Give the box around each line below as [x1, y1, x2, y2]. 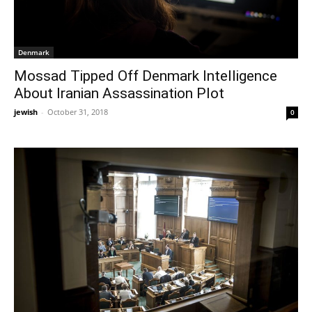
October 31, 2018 [47, 106, 108, 117]
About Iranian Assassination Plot [14, 84, 224, 102]
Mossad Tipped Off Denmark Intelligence [14, 67, 277, 84]
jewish [14, 106, 38, 117]
